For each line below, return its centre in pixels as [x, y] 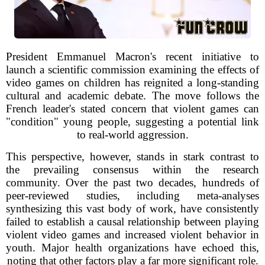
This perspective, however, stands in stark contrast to [132, 156]
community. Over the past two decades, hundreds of [132, 182]
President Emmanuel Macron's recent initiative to [132, 56]
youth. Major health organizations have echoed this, [132, 248]
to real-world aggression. [132, 135]
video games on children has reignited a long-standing [132, 83]
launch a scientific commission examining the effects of [132, 70]
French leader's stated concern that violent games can [132, 109]
